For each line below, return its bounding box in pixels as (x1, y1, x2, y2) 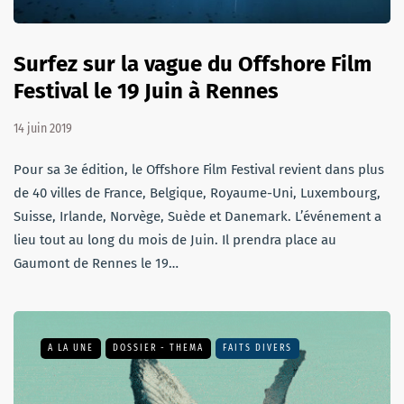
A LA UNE (48, 342, 94, 353)
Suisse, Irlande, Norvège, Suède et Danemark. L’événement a (14, 207, 381, 225)
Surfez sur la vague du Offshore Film (14, 50, 372, 77)
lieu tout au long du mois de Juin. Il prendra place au (14, 231, 336, 248)
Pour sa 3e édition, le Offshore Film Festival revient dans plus (14, 161, 384, 178)
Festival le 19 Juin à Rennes (14, 78, 279, 104)
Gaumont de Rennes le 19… (14, 254, 179, 271)
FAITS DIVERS (223, 342, 292, 353)
